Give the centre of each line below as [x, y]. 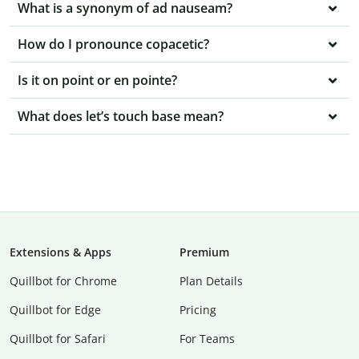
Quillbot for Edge [55, 310]
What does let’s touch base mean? [121, 117]
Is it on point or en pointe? [97, 81]
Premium [204, 252]
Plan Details [211, 281]
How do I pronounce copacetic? [113, 44]
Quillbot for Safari [58, 339]
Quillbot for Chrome [63, 281]
